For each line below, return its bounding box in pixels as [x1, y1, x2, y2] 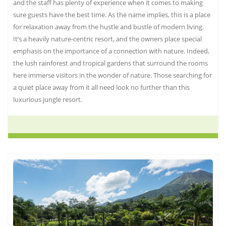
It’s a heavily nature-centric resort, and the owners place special [13, 34, 202, 44]
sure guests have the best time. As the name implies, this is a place [13, 10, 210, 20]
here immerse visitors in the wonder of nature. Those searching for [13, 71, 212, 80]
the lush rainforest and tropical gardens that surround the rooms [13, 59, 208, 68]
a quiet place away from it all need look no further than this [13, 83, 190, 92]
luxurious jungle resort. [13, 95, 82, 104]
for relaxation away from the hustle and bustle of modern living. [13, 22, 204, 32]
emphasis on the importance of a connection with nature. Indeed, [13, 46, 209, 56]
